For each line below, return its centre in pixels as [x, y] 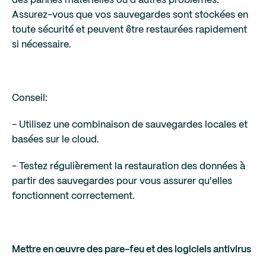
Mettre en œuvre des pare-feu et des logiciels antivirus [132, 250]
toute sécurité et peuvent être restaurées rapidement [129, 30]
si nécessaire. [42, 45]
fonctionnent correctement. [73, 196]
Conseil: [30, 98]
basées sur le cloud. [56, 140]
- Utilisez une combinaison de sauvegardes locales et [130, 125]
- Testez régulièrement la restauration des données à [129, 167]
